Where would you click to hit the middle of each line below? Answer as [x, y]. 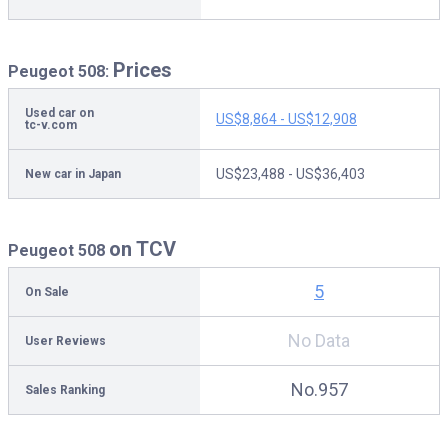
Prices [142, 70]
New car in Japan [73, 174]
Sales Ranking [65, 390]
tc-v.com [51, 125]
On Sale [47, 292]
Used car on [59, 113]
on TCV [142, 249]
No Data [319, 340]
